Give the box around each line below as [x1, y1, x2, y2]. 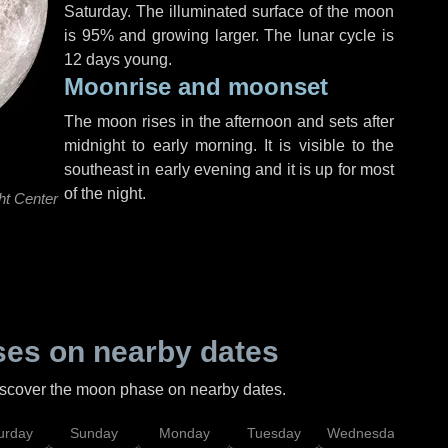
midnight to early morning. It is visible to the [64, 137, 394, 154]
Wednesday [326, 425, 402, 441]
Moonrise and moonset [64, 73, 328, 100]
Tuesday [247, 425, 301, 441]
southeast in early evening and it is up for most [64, 161, 394, 178]
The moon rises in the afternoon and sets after [64, 113, 394, 130]
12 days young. [64, 51, 172, 68]
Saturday [64, 3, 127, 20]
